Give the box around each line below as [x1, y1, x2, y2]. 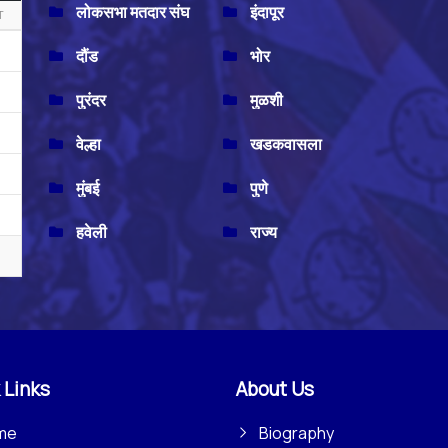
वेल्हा [76, 133, 101, 156]
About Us [236, 376, 314, 403]
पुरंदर [76, 89, 106, 112]
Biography [259, 422, 334, 445]
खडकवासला [249, 133, 322, 156]
